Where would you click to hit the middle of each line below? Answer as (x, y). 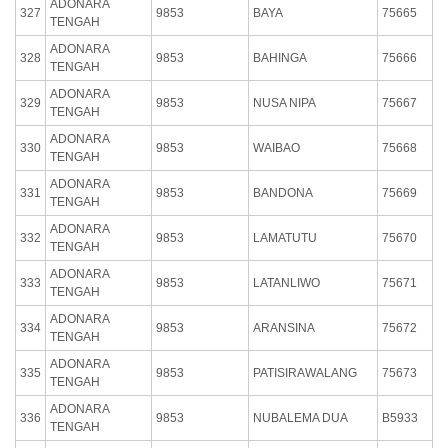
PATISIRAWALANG (305, 372)
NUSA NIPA (284, 102)
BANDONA (283, 192)
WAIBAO (276, 147)
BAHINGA (280, 57)
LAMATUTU (285, 237)
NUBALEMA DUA (300, 417)
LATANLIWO (286, 282)
